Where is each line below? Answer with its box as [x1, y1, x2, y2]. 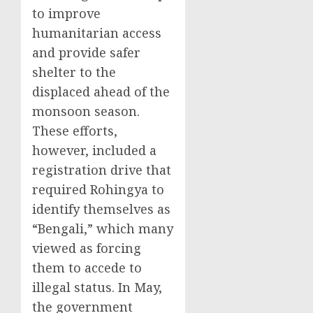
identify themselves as [32, 201, 170, 217]
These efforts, [32, 122, 117, 139]
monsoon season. [32, 103, 140, 119]
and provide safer [32, 44, 140, 61]
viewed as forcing [32, 240, 141, 256]
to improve [32, 5, 101, 22]
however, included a [32, 142, 156, 159]
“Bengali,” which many [32, 220, 173, 237]
